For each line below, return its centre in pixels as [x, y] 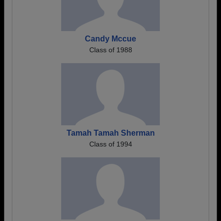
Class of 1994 [110, 144]
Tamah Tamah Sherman [110, 133]
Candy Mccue [110, 39]
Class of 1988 [110, 50]
